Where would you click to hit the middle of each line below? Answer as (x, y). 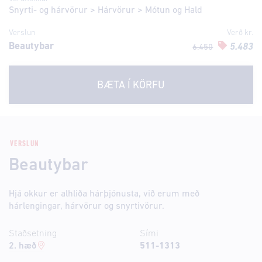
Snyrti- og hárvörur (48, 11)
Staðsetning (33, 234)
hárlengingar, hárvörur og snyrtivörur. (87, 206)
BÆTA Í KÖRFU (131, 86)
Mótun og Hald (174, 11)
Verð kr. (240, 33)
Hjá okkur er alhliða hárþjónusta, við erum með (104, 194)
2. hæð (23, 246)
